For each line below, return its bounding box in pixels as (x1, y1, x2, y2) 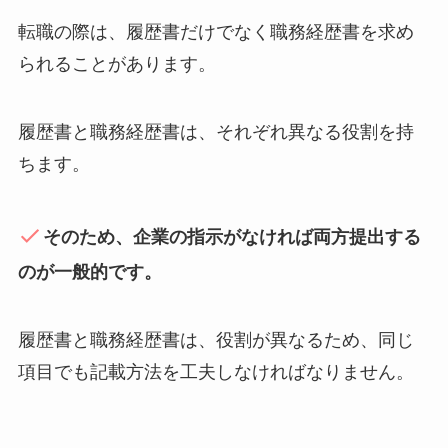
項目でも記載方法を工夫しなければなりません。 (17, 361, 414, 382)
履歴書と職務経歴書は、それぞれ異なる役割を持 (17, 122, 414, 143)
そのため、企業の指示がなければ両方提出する (43, 227, 422, 248)
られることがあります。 (17, 54, 216, 75)
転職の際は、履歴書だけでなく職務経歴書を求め (17, 22, 414, 43)
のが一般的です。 (17, 262, 162, 283)
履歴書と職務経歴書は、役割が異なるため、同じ (17, 329, 414, 350)
